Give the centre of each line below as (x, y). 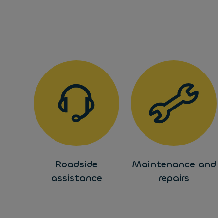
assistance (76, 178)
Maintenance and (174, 164)
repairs (174, 178)
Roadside (76, 164)
